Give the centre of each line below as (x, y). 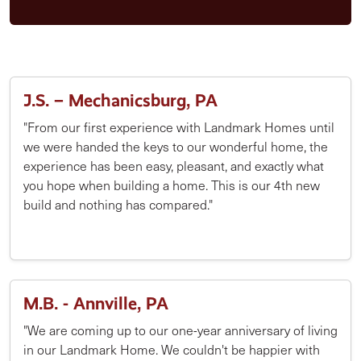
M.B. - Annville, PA (96, 303)
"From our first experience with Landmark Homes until (179, 127)
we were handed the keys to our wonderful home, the (176, 146)
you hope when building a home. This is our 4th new (172, 185)
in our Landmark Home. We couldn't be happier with (172, 349)
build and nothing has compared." (120, 204)
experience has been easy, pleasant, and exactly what (174, 166)
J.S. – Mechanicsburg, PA (120, 100)
